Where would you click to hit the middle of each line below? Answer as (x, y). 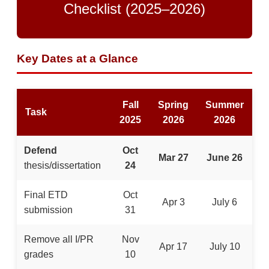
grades (39, 254)
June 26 (225, 157)
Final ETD (46, 195)
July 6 (225, 202)
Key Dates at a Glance (77, 58)
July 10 (225, 246)
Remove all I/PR (59, 239)
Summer (225, 104)
